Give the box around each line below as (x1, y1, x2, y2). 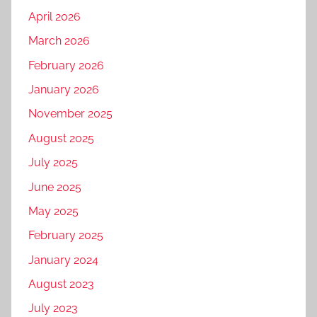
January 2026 (28, 83, 99, 96)
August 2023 (28, 277, 94, 291)
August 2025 (28, 131, 94, 145)
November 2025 (28, 107, 113, 121)
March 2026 (28, 34, 90, 48)
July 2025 (28, 156, 78, 170)
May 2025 (28, 204, 79, 218)
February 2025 (28, 229, 103, 243)
